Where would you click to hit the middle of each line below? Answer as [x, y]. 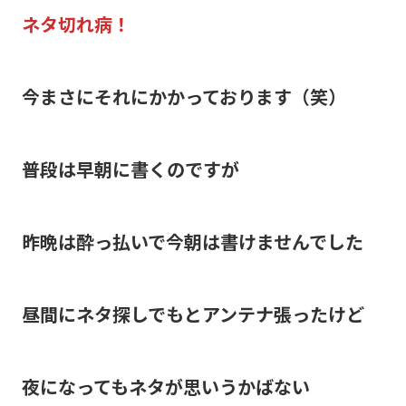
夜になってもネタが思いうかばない [165, 386]
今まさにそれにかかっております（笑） [184, 96]
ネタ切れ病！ [76, 24]
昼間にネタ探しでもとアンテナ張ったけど [193, 314]
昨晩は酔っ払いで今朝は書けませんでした [192, 241]
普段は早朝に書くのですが [130, 169]
